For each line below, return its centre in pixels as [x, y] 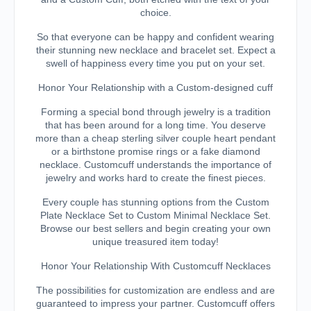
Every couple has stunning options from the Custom [155, 202]
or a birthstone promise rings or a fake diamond [155, 151]
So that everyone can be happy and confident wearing [155, 37]
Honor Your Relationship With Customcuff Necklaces [155, 266]
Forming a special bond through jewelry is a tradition [155, 112]
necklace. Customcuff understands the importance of [155, 165]
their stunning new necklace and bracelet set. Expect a [155, 50]
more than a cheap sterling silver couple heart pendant [155, 138]
